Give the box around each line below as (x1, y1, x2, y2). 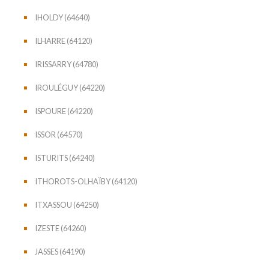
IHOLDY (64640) (35, 12, 90, 22)
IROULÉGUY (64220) (35, 82, 105, 92)
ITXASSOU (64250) (35, 199, 99, 210)
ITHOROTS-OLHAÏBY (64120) (35, 176, 138, 186)
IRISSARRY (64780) (35, 59, 98, 69)
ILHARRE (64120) (35, 35, 92, 46)
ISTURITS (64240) (35, 153, 95, 163)
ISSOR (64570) (35, 129, 83, 139)
